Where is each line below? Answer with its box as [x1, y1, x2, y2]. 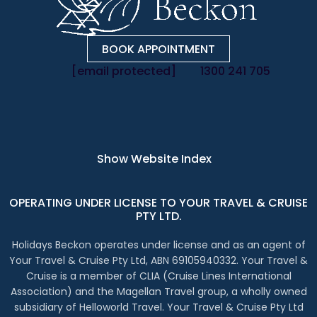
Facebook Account [128, 91, 234, 108]
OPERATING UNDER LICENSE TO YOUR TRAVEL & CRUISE [9, 194, 308, 211]
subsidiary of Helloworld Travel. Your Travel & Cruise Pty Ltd [13, 299, 304, 314]
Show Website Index [97, 150, 212, 167]
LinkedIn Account [168, 91, 263, 108]
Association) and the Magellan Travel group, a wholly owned [10, 284, 307, 299]
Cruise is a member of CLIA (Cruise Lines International [25, 268, 292, 283]
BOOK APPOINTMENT [102, 40, 215, 57]
